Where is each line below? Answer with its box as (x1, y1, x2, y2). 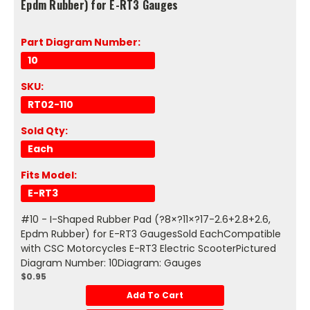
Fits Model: (21, 168, 77, 183)
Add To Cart (127, 289, 183, 302)
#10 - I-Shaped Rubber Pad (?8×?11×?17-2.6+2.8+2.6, (21, 212, 271, 227)
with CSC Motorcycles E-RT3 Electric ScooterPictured (21, 241, 276, 256)
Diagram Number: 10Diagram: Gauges (21, 256, 201, 271)
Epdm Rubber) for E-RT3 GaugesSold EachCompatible (21, 227, 281, 241)
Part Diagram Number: (21, 35, 140, 50)
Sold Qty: (21, 124, 68, 138)
